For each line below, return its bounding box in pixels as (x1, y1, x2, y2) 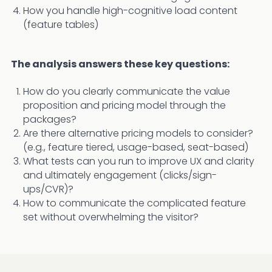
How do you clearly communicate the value (23, 84, 230, 98)
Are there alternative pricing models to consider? (23, 126, 253, 140)
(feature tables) (23, 17, 98, 32)
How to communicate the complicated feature (23, 195, 246, 210)
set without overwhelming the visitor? (23, 209, 199, 224)
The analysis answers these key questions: (11, 56, 229, 71)
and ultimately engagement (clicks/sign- (23, 168, 217, 182)
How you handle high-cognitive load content (23, 3, 237, 18)
